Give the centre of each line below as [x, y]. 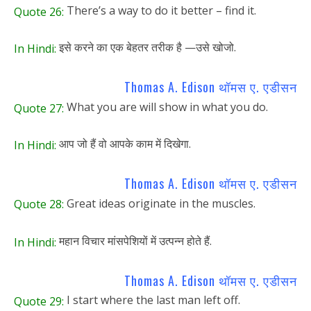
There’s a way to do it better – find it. [160, 10]
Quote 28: [39, 204]
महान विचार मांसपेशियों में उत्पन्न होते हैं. [134, 241]
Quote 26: [39, 11]
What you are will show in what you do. [166, 107]
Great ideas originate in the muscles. [160, 203]
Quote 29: [39, 301]
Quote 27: [39, 108]
